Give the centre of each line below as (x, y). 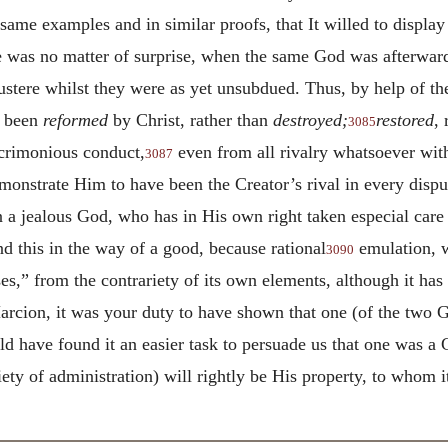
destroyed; (310, 119)
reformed (75, 119)
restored (405, 119)
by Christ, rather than (190, 119)
